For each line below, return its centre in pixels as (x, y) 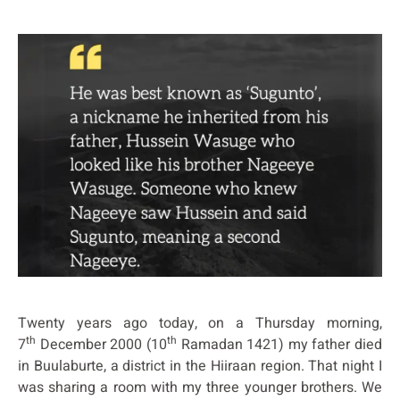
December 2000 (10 (101, 344)
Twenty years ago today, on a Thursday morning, (200, 323)
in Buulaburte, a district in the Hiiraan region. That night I (200, 366)
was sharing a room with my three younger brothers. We (200, 387)
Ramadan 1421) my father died (279, 344)
